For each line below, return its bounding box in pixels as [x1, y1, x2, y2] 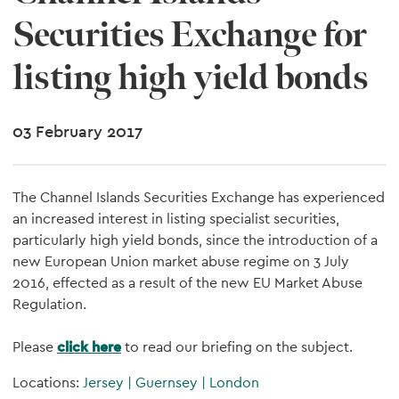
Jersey [83, 373, 127, 392]
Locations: [12, 373, 83, 392]
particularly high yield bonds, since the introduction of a [12, 231, 378, 249]
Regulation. [12, 295, 86, 313]
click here [57, 338, 121, 356]
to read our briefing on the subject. [121, 338, 353, 356]
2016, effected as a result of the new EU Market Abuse [12, 273, 362, 292]
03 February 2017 [12, 121, 142, 142]
